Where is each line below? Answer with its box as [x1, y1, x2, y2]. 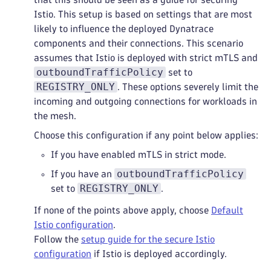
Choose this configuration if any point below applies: [34, 131, 258, 140]
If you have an [51, 169, 114, 178]
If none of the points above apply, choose [34, 206, 211, 215]
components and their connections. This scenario [34, 39, 243, 48]
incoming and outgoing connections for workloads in [34, 97, 257, 106]
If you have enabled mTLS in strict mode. [51, 150, 226, 159]
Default [211, 206, 243, 215]
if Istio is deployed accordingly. [91, 249, 227, 258]
